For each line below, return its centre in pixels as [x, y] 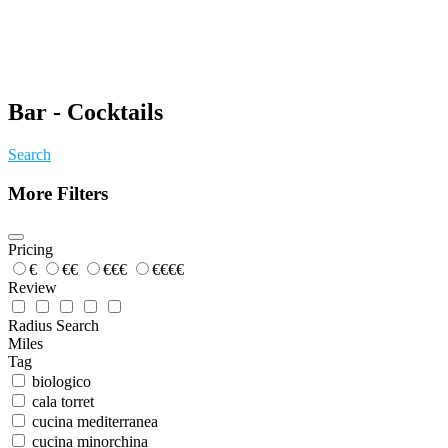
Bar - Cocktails [85, 111]
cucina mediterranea [95, 422]
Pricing [30, 250]
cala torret [63, 402]
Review [32, 288]
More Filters [58, 193]
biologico [61, 382]
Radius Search [53, 326]
